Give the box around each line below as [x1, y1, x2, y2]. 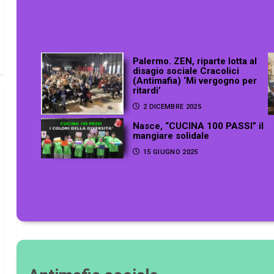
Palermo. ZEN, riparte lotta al [133, 55, 257, 67]
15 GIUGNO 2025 [143, 147, 198, 156]
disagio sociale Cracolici [133, 65, 240, 76]
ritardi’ [133, 84, 161, 96]
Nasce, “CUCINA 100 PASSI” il [133, 120, 264, 131]
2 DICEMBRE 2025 [143, 102, 202, 111]
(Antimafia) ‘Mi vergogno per [133, 75, 257, 86]
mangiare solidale [133, 130, 210, 141]
